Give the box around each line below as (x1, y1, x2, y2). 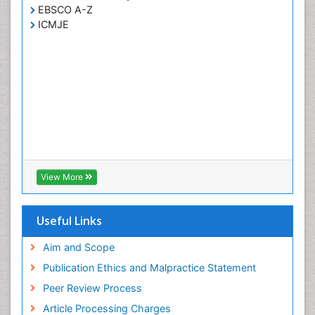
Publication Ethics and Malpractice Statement (42, 261, 256, 274)
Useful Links (37, 212, 102, 229)
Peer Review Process (42, 281, 142, 294)
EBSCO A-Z (35, 3, 93, 15)
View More (41, 171, 85, 182)
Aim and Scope (42, 240, 115, 253)
